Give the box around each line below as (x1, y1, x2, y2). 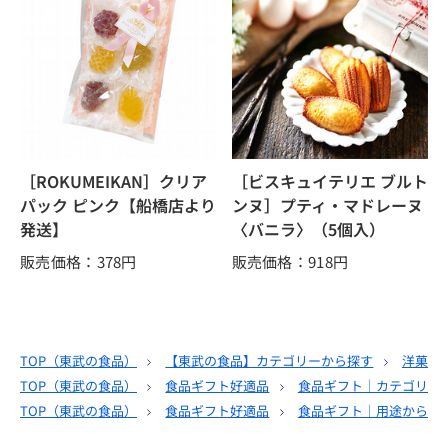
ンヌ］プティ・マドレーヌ (231, 193, 423, 218)
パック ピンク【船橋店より (20, 193, 216, 218)
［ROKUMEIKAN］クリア (20, 169, 207, 194)
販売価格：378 (20, 251, 122, 273)
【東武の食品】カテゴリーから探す (165, 351, 374, 371)
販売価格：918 (231, 251, 333, 273)
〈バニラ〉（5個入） (231, 217, 385, 242)
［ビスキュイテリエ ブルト (231, 169, 428, 194)
